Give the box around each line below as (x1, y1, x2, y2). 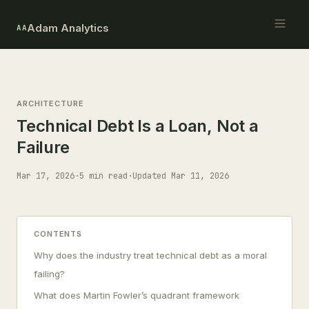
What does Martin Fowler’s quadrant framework (34, 290, 239, 301)
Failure (17, 137, 70, 157)
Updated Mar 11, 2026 (132, 170, 229, 181)
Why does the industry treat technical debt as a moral (34, 250, 267, 261)
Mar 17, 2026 (17, 170, 74, 181)
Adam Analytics (27, 21, 110, 34)
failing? (34, 268, 65, 279)
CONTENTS (34, 229, 83, 239)
